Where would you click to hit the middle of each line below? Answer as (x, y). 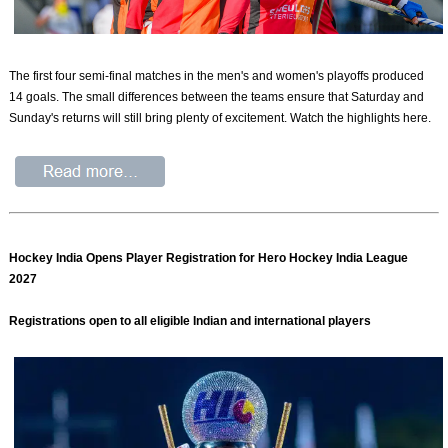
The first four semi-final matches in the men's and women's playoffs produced (217, 76)
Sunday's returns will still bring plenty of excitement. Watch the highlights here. (220, 118)
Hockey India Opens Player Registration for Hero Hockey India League (209, 257)
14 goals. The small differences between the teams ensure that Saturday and (217, 97)
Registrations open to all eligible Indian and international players (190, 320)
